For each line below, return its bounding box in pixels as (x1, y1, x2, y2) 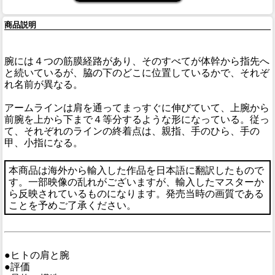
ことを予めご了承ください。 (8, 199, 136, 211)
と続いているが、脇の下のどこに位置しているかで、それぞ (4, 68, 269, 79)
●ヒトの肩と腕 (4, 250, 69, 261)
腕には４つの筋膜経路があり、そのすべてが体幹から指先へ (4, 56, 269, 67)
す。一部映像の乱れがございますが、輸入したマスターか (8, 176, 264, 187)
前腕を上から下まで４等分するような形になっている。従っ (4, 114, 269, 125)
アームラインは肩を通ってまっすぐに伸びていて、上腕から (4, 103, 269, 114)
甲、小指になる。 (4, 137, 83, 149)
